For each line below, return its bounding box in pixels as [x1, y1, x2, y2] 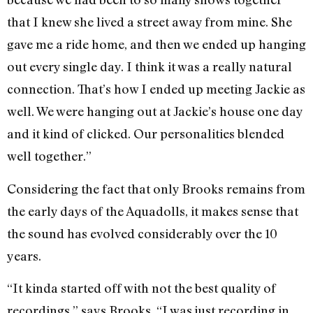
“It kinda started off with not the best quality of [7, 279, 276, 296]
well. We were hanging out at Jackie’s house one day [7, 103, 303, 119]
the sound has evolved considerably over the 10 [7, 225, 277, 241]
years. [7, 247, 41, 263]
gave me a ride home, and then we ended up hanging [7, 36, 306, 52]
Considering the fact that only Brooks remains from [7, 180, 305, 196]
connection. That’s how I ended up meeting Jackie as [7, 81, 305, 97]
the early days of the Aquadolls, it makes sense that [7, 203, 298, 219]
